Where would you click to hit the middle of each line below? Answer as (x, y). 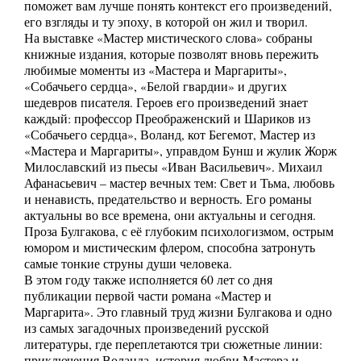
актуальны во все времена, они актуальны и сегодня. (170, 216)
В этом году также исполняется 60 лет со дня (148, 280)
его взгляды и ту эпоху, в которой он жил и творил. (168, 22)
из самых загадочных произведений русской (147, 328)
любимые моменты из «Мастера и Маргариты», (156, 71)
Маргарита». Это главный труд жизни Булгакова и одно (178, 312)
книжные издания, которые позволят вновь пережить (171, 54)
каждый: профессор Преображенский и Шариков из (167, 119)
